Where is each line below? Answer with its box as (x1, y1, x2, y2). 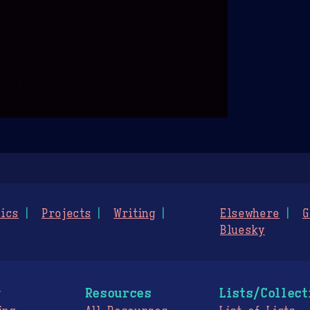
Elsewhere (220, 206, 280, 221)
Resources (84, 284, 152, 301)
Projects (41, 206, 91, 221)
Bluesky (220, 223, 265, 237)
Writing (113, 206, 156, 221)
